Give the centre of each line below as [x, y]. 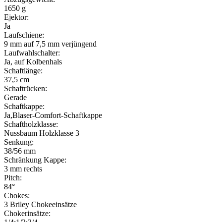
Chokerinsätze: [27, 213]
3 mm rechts [23, 168]
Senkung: [19, 142]
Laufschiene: [24, 35]
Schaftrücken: [26, 88]
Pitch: [13, 177]
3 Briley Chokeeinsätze [40, 204]
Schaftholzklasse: [31, 124]
